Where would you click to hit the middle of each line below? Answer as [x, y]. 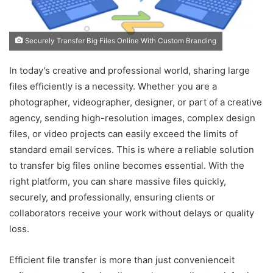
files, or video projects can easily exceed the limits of [123, 134]
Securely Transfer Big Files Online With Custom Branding [120, 41]
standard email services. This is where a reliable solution [132, 150]
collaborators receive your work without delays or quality [132, 213]
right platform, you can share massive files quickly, [118, 182]
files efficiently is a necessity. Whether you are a [113, 87]
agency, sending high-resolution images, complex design [132, 118]
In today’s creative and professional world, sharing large [129, 71]
